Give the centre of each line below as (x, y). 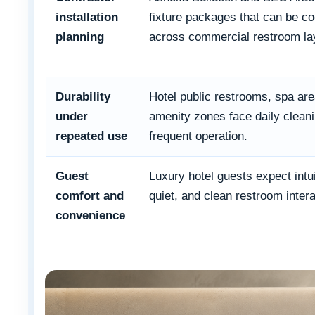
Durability (83, 97)
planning (80, 37)
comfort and (90, 196)
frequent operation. (198, 136)
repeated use (91, 136)
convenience (90, 216)
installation (87, 18)
